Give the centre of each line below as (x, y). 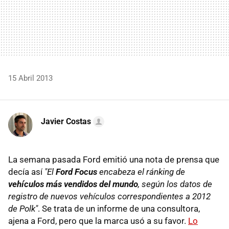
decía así (26, 171)
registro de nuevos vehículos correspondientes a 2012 (109, 196)
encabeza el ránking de (141, 171)
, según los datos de (175, 184)
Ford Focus (76, 171)
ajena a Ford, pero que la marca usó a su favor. (98, 221)
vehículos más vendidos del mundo (73, 184)
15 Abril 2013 (30, 78)
